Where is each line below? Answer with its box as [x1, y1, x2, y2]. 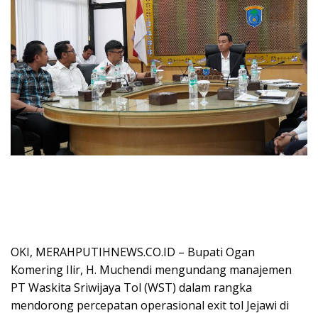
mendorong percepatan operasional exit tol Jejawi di [11, 297, 289, 313]
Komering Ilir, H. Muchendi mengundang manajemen [11, 261, 292, 278]
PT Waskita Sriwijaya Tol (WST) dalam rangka [11, 279, 252, 295]
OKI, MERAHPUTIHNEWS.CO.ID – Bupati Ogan [11, 243, 255, 260]
